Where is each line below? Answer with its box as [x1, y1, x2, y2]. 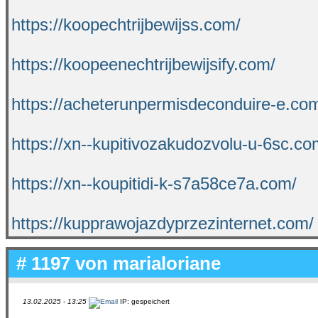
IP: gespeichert [118, 297, 170, 305]
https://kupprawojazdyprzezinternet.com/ [11, 213, 314, 233]
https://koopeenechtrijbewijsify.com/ [11, 54, 275, 74]
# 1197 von [11, 252, 113, 274]
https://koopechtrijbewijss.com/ [11, 14, 241, 34]
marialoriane [113, 252, 221, 274]
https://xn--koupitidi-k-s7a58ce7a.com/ [11, 173, 297, 193]
